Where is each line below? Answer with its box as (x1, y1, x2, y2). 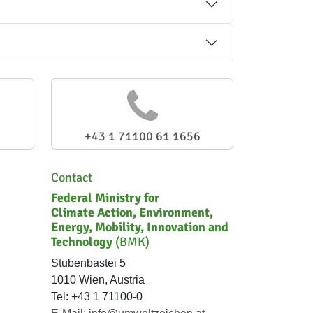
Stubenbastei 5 (51, 256, 126, 269)
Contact (51, 169, 92, 185)
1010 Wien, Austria (51, 273, 145, 286)
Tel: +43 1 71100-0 (51, 290, 143, 303)
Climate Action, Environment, (51, 204, 213, 220)
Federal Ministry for (51, 189, 159, 205)
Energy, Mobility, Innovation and (51, 219, 228, 235)
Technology (51, 233, 112, 249)
